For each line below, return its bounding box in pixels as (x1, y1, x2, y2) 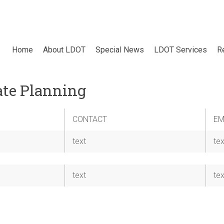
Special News (95, 45, 144, 54)
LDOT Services (154, 45, 207, 54)
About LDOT (43, 45, 85, 54)
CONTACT (72, 114, 107, 124)
